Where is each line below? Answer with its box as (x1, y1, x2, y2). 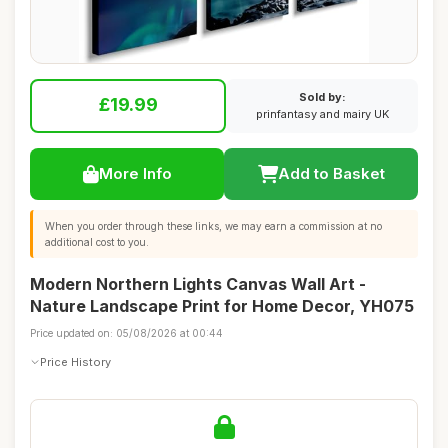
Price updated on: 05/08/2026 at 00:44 (30, 327, 223, 339)
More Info (98, 164, 172, 183)
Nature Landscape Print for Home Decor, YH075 (30, 296, 414, 316)
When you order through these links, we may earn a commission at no (45, 220, 382, 232)
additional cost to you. (45, 236, 149, 248)
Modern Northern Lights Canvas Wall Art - (30, 274, 366, 294)
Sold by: (298, 90, 346, 104)
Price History (40, 354, 111, 369)
